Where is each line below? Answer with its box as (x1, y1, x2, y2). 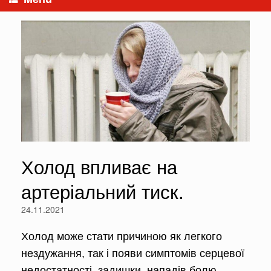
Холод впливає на (21, 152, 177, 180)
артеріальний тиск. (21, 177, 184, 204)
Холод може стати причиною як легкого (21, 230, 222, 243)
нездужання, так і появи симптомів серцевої (21, 247, 244, 260)
